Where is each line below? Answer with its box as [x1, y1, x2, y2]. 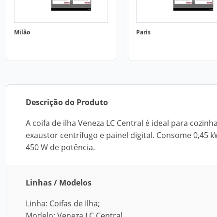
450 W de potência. [26, 142, 95, 153]
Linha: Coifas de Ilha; [26, 198, 100, 209]
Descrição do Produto [26, 97, 108, 108]
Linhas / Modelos [26, 177, 92, 188]
